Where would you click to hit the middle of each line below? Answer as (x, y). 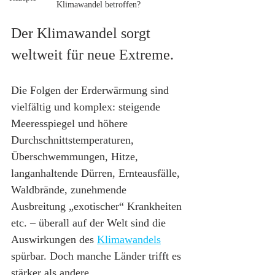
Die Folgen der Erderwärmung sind (91, 91)
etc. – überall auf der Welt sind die (90, 223)
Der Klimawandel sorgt (83, 33)
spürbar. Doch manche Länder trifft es (98, 256)
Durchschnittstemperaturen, (74, 140)
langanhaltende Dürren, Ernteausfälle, (97, 173)
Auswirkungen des (54, 240)
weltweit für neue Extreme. (92, 55)
